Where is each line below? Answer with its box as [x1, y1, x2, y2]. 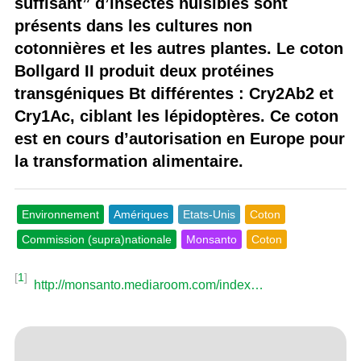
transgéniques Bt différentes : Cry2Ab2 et [14, 85, 334, 102]
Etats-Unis [182, 208, 235, 221]
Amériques [113, 208, 168, 221]
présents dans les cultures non [14, 17, 252, 35]
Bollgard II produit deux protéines [14, 62, 274, 80]
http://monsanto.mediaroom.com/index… [33, 278, 263, 292]
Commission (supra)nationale [21, 233, 172, 246]
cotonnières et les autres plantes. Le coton [14, 39, 343, 57]
